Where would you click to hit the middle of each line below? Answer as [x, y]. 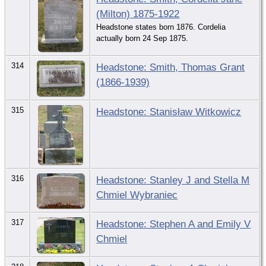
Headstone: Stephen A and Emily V [174, 224]
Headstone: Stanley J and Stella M [173, 180]
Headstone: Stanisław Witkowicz [169, 111]
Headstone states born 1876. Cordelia [161, 27]
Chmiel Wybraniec [137, 194]
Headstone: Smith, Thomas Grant [171, 67]
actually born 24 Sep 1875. [142, 38]
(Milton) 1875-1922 [138, 13]
